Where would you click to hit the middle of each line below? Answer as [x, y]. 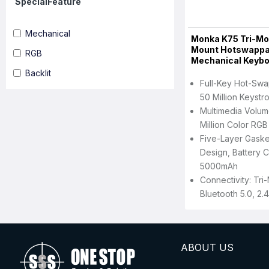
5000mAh [219, 166]
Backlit [38, 73]
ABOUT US [207, 247]
